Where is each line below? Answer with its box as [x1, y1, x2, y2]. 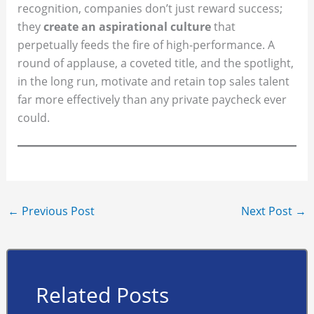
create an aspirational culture [43, 19, 211, 35]
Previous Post [18, 203, 95, 219]
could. [17, 110, 50, 126]
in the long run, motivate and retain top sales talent [17, 74, 289, 90]
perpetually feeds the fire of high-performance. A [17, 37, 275, 53]
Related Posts [35, 280, 169, 310]
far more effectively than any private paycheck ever [17, 92, 287, 108]
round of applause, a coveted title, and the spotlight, [17, 55, 294, 71]
